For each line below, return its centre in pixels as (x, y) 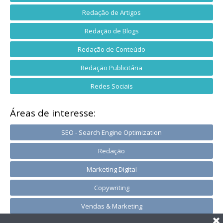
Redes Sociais (111, 86)
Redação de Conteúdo (111, 49)
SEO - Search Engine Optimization (111, 132)
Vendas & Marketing (111, 206)
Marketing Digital (111, 169)
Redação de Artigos (111, 12)
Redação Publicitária (111, 67)
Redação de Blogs (111, 31)
